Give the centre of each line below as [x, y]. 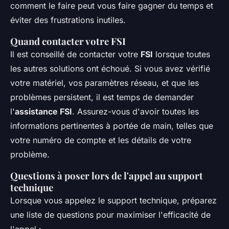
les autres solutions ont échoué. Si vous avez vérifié [110, 69]
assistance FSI [43, 112]
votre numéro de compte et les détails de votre [101, 140]
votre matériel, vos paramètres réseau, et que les [105, 83]
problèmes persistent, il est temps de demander [102, 97]
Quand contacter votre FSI [68, 41]
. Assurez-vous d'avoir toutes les [135, 112]
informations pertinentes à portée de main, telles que [112, 126]
